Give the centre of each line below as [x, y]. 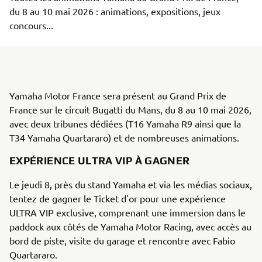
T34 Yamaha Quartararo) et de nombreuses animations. [125, 137]
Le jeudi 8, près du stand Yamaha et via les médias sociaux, [131, 184]
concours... [31, 25]
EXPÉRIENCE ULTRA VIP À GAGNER [100, 161]
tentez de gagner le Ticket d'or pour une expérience [118, 198]
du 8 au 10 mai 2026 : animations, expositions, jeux [116, 11]
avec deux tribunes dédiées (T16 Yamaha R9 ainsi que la [125, 123]
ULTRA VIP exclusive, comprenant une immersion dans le [127, 212]
